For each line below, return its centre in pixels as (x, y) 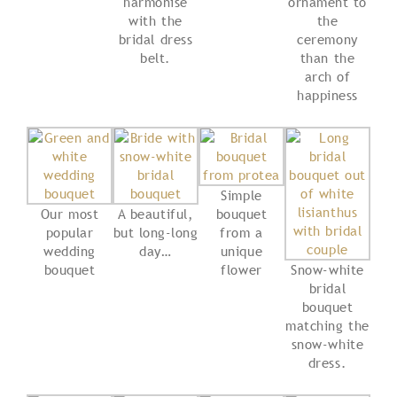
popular (70, 232)
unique (241, 250)
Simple (241, 195)
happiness (327, 94)
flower (241, 269)
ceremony (327, 39)
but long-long (156, 232)
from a (241, 232)
